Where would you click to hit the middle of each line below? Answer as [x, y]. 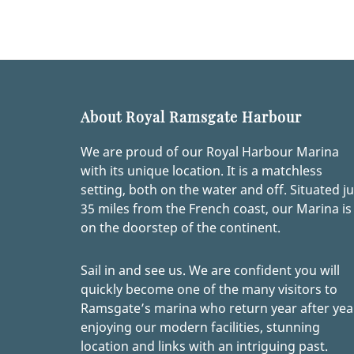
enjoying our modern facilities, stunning [200, 328]
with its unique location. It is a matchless [201, 171]
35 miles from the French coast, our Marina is [216, 209]
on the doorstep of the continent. [181, 228]
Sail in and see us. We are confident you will [210, 271]
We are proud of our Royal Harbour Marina [210, 152]
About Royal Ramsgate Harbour [191, 117]
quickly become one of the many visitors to [209, 290]
